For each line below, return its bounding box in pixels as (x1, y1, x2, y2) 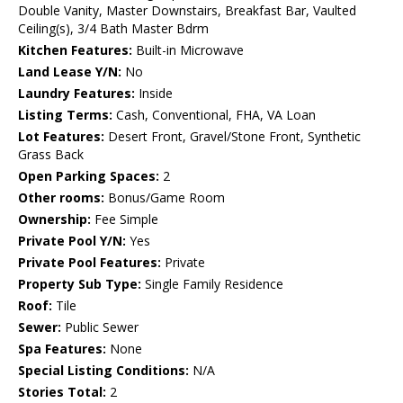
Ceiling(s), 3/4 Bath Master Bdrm (18, 20, 209, 38)
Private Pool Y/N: (18, 232, 126, 250)
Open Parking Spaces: (18, 167, 159, 185)
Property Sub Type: (18, 275, 141, 293)
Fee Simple (91, 210, 158, 228)
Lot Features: (18, 128, 104, 146)
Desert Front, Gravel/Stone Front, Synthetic (104, 128, 361, 146)
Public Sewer (61, 318, 139, 336)
